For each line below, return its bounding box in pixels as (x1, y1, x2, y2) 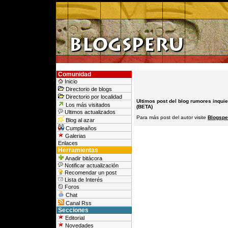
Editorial (64, 215, 84, 221)
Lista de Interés (63, 177, 103, 183)
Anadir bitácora (64, 155, 102, 161)
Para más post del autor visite (136, 114, 208, 120)
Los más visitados (64, 102, 110, 108)
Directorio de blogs (64, 86, 112, 92)
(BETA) (136, 103, 153, 109)
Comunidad (58, 71, 91, 77)
